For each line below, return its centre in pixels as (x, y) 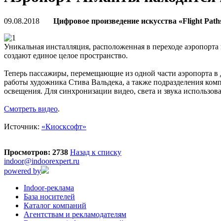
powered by (22, 171)
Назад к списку (96, 152)
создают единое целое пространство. (66, 55)
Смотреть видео (31, 109)
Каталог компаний (55, 205)
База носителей (49, 196)
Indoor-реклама (49, 187)
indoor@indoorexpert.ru (42, 161)
